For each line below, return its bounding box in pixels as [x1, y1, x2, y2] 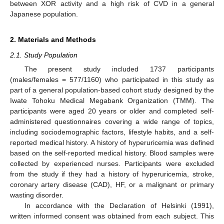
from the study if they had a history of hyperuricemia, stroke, [10, 170, 214, 178]
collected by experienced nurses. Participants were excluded [10, 159, 214, 167]
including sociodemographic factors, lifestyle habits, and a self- [10, 128, 214, 136]
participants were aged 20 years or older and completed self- [10, 107, 214, 115]
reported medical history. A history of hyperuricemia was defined [10, 138, 214, 146]
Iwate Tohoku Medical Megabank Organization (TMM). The [10, 96, 214, 104]
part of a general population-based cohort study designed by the [10, 86, 214, 94]
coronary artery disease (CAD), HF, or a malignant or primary [10, 180, 214, 188]
